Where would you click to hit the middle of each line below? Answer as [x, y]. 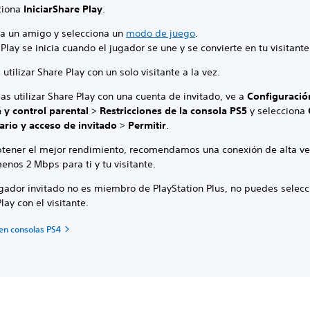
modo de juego [161, 33]
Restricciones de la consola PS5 [174, 111]
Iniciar [38, 9]
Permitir [147, 125]
